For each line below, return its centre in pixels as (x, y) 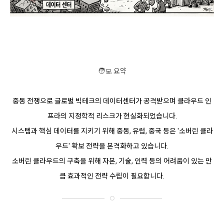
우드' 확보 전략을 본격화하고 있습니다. (112, 146)
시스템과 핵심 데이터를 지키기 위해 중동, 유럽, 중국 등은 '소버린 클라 (112, 131)
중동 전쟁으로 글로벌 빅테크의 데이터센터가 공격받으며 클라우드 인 (112, 101)
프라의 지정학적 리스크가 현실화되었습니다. (112, 116)
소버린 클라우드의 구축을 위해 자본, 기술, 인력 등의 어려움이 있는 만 (112, 161)
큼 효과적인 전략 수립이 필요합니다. (112, 176)
